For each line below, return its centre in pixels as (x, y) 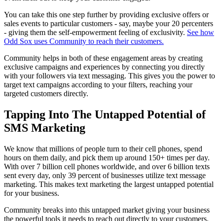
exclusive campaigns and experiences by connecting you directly (104, 67)
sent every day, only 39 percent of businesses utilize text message (105, 175)
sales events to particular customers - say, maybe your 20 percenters (109, 23)
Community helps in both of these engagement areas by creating (103, 58)
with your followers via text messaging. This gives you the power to (110, 75)
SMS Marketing (45, 128)
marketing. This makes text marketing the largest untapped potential (109, 184)
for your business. (32, 193)
